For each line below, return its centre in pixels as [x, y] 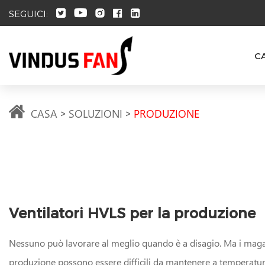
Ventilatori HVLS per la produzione [132, 212]
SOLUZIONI [96, 113]
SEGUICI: [28, 13]
